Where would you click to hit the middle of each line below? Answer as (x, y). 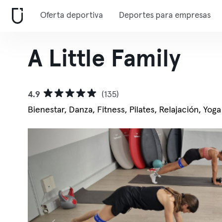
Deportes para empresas (165, 16)
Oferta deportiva (72, 16)
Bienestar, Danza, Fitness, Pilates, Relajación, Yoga (124, 110)
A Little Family (104, 59)
